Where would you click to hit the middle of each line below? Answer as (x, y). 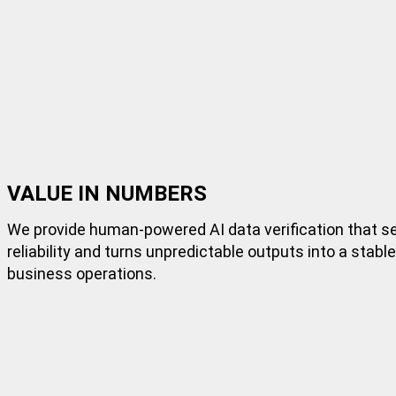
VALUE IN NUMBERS (107, 194)
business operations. (82, 273)
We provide (48, 229)
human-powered (148, 229)
